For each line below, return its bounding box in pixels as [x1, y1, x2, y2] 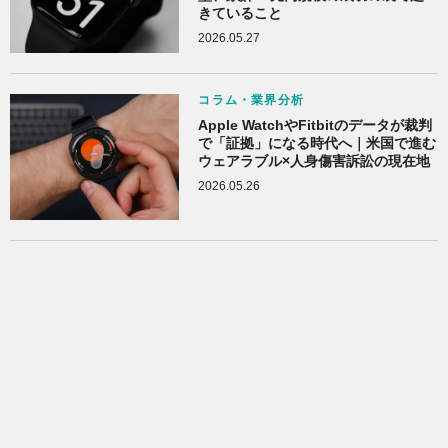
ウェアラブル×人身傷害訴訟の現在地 [198, 153, 431, 170]
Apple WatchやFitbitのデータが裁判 [198, 117, 433, 134]
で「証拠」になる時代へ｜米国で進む [198, 135, 437, 152]
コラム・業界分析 [198, 93, 304, 108]
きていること [198, 4, 283, 21]
